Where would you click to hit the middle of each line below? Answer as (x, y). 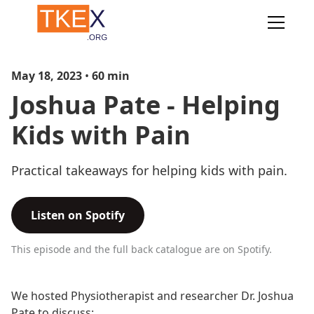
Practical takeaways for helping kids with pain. (149, 170)
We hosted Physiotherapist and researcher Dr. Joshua (152, 296)
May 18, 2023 (47, 76)
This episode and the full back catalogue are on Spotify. (142, 249)
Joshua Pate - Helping (146, 105)
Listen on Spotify (78, 215)
